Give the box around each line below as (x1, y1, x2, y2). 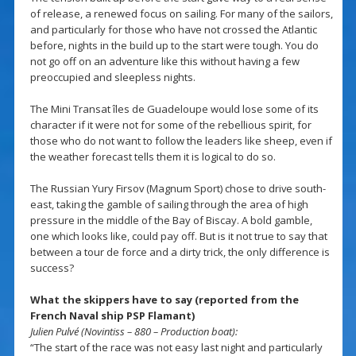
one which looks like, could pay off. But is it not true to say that (29, 229, 327, 244)
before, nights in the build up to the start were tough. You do (29, 38, 319, 53)
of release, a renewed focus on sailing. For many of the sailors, (29, 6, 333, 21)
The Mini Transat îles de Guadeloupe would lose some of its (29, 102, 319, 117)
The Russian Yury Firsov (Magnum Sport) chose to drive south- (29, 181, 326, 196)
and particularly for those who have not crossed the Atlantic (29, 22, 317, 37)
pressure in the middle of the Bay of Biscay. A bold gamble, (29, 213, 312, 228)
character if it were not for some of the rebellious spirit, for (29, 118, 311, 133)
